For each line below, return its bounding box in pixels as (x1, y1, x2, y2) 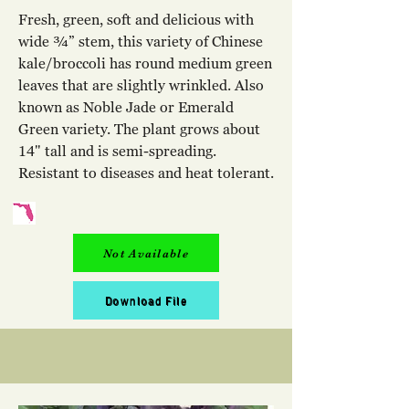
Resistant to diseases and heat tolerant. (18, 164, 274, 181)
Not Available (103, 246, 189, 260)
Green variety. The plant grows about (18, 121, 260, 137)
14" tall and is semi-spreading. (18, 142, 216, 159)
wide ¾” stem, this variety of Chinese (18, 33, 263, 49)
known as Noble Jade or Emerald (18, 99, 234, 115)
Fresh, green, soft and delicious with (18, 11, 254, 27)
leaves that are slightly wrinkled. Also (18, 77, 264, 93)
